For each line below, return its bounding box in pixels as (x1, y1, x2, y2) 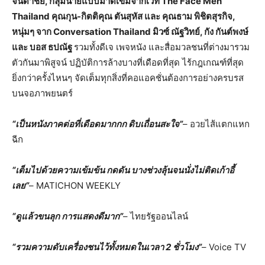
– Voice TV (202, 241, 246, 253)
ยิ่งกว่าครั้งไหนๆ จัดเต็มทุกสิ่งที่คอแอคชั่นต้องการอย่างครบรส (12, 72, 244, 83)
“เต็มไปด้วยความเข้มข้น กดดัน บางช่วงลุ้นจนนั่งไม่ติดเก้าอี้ (12, 164, 234, 176)
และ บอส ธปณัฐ (12, 41, 74, 53)
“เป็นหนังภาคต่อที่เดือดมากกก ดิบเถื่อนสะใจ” (12, 118, 183, 130)
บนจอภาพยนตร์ (12, 88, 73, 99)
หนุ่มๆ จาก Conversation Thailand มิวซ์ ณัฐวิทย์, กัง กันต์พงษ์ (12, 26, 248, 37)
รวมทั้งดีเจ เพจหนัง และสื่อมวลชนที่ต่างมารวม (74, 41, 250, 53)
